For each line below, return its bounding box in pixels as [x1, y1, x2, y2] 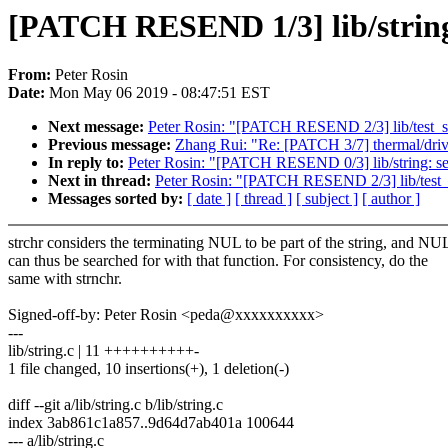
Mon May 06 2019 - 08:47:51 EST [49, 84, 270, 102]
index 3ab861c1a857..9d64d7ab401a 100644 [8, 414, 294, 432]
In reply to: [48, 154, 128, 172]
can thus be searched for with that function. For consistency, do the [8, 252, 428, 270]
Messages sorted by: [48, 190, 187, 208]
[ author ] [362, 190, 420, 208]
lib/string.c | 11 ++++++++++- [8, 342, 199, 360]
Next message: [48, 118, 148, 136]
